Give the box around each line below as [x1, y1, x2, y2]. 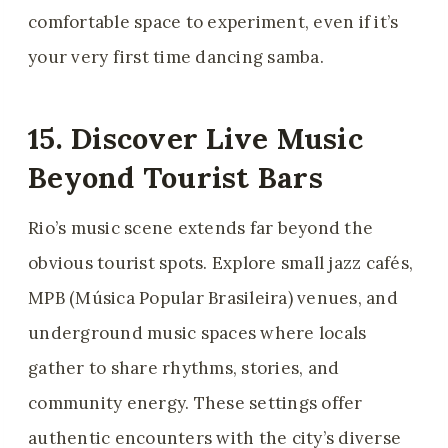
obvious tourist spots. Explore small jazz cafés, [28, 252, 414, 275]
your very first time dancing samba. [28, 46, 324, 69]
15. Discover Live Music [28, 119, 363, 157]
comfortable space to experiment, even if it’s [28, 11, 399, 34]
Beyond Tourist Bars [28, 158, 323, 196]
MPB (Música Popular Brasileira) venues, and [28, 287, 398, 310]
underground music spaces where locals [28, 322, 367, 345]
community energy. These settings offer [28, 392, 363, 415]
